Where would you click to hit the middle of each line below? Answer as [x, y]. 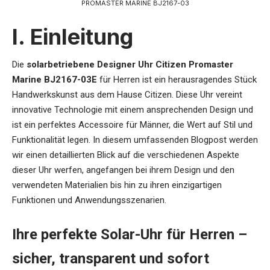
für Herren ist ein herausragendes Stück [177, 80]
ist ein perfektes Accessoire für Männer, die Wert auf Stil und [132, 125]
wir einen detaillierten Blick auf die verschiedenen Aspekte [126, 155]
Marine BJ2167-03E [55, 80]
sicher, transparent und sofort [111, 259]
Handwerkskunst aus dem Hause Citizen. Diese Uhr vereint [127, 95]
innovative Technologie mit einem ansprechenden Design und [133, 110]
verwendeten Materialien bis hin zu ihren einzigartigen [117, 185]
